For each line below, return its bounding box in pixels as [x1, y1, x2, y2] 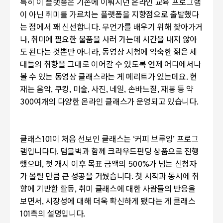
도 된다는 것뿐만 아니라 [20, 47, 99, 58]
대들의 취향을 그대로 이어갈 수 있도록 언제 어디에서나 [20, 60, 201, 70]
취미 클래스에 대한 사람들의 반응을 [78, 184, 196, 195]
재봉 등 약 [160, 85, 194, 95]
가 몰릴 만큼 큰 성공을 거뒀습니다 [20, 172, 131, 182]
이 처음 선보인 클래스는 [52, 134, 133, 145]
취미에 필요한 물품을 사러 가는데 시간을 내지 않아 [31, 35, 198, 45]
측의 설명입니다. [30, 209, 86, 220]
